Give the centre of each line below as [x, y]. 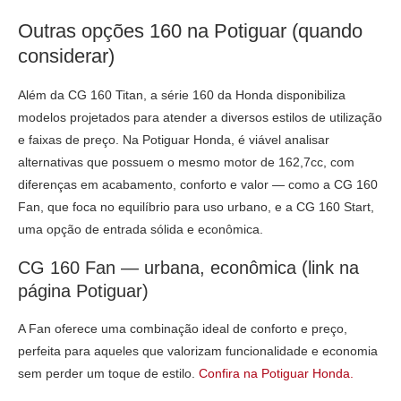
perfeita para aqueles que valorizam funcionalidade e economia [198, 350]
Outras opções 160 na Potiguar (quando [190, 30]
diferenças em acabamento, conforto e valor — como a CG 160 [198, 184]
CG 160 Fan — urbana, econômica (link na [188, 267]
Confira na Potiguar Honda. [276, 373]
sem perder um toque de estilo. [108, 373]
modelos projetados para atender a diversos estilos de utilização [200, 117]
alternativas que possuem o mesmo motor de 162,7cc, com [186, 162]
